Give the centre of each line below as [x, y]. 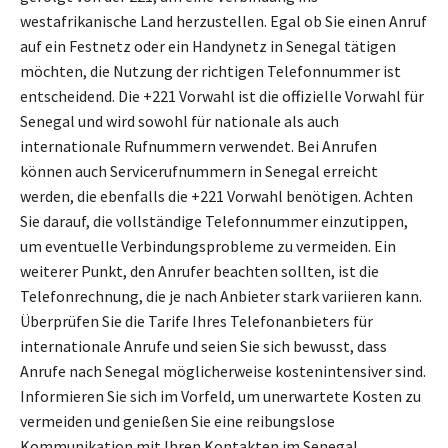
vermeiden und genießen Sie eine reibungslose [177, 421]
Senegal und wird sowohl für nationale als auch [179, 121]
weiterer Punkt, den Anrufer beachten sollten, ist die [199, 271]
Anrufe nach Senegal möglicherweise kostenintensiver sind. [223, 371]
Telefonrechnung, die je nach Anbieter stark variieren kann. [221, 296]
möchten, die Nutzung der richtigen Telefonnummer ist [210, 71]
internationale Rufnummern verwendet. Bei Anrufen [198, 146]
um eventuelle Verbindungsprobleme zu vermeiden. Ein [208, 246]
